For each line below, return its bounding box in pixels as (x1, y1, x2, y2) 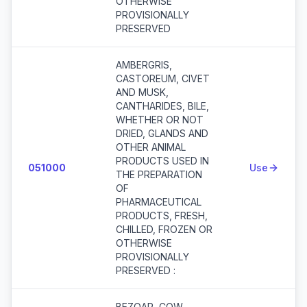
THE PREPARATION (116, 169, 202, 180)
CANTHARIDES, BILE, (116, 100, 209, 112)
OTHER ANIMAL (116, 141, 186, 153)
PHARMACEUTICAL (116, 196, 201, 208)
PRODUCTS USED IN (116, 155, 209, 167)
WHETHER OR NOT (116, 114, 204, 125)
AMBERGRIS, (116, 59, 172, 71)
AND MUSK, (116, 86, 169, 98)
